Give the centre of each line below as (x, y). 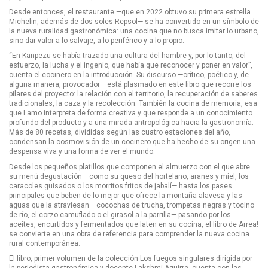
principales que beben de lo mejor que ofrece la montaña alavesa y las (126, 195)
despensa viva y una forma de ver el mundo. (82, 152)
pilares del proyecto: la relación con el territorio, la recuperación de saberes (133, 94)
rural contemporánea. (45, 243)
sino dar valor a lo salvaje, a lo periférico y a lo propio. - (98, 40)
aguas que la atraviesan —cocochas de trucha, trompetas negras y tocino (132, 205)
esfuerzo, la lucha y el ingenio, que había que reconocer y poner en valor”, (131, 66)
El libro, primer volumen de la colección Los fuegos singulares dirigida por (131, 259)
